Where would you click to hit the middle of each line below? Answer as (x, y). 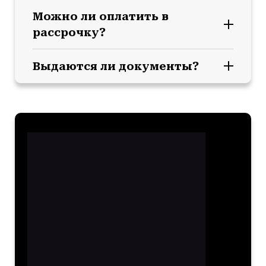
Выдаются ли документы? (116, 66)
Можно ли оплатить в (101, 16)
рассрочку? (69, 32)
